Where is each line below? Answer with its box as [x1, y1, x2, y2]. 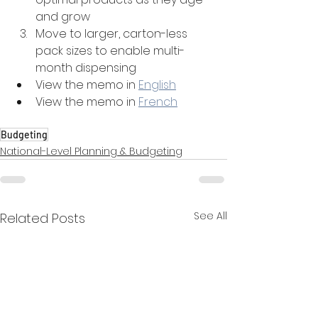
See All [194, 208, 227, 223]
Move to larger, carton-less [35, 25, 190, 42]
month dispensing [35, 59, 136, 76]
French [138, 93, 177, 110]
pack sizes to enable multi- [35, 42, 185, 59]
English [138, 76, 176, 93]
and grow [35, 8, 90, 25]
